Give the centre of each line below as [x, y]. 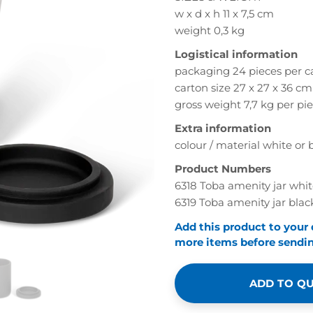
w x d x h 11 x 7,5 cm [225, 14]
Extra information [223, 129]
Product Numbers [223, 169]
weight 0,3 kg [210, 31]
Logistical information [236, 54]
